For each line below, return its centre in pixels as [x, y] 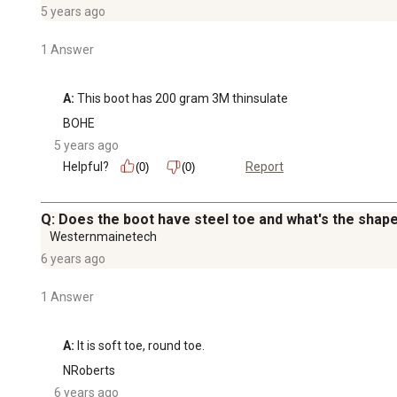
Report [265, 167]
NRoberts [89, 370]
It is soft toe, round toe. [140, 345]
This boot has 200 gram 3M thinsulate [181, 98]
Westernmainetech [103, 236]
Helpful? [86, 166]
